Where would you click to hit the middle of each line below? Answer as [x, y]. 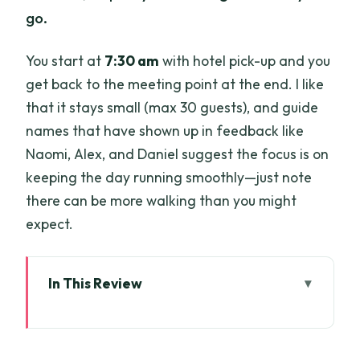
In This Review [95, 283]
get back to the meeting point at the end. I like [175, 84]
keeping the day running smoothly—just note [169, 177]
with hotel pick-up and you [245, 60]
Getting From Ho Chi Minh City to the [181, 342]
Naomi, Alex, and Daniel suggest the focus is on [178, 153]
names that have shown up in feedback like [165, 130]
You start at [65, 60]
